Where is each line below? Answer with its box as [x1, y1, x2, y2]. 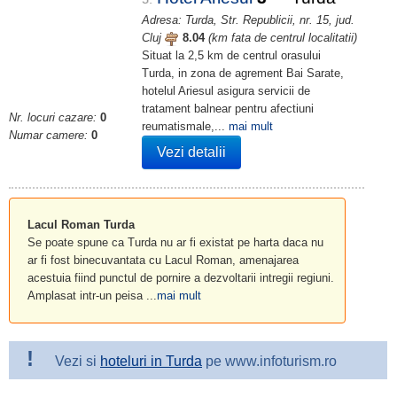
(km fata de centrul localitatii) [208, 31, 357, 44]
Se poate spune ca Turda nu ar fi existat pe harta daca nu [27, 236, 323, 249]
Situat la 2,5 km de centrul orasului [142, 49, 321, 62]
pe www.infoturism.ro [202, 354, 337, 369]
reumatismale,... [142, 120, 229, 133]
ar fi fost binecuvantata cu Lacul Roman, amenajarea [27, 253, 299, 267]
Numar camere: [9, 128, 88, 142]
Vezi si [51, 354, 100, 369]
